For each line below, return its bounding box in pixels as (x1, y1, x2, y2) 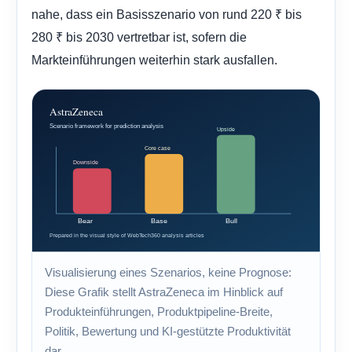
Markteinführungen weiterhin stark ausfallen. (31, 53, 277, 67)
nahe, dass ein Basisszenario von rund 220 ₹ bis (31, 7, 302, 21)
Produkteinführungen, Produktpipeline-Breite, (45, 306, 273, 319)
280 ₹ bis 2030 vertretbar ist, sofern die (31, 30, 247, 44)
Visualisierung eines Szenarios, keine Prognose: (45, 266, 291, 280)
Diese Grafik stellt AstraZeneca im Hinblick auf (45, 286, 283, 299)
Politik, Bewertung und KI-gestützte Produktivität (45, 325, 291, 339)
